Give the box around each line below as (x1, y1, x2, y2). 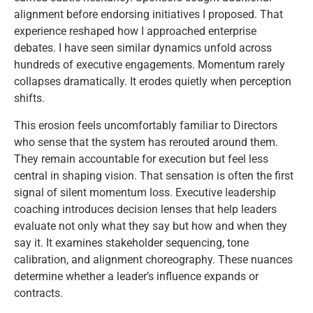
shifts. (14, 92, 45, 105)
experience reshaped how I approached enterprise (14, 24, 256, 38)
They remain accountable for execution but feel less (14, 152, 268, 166)
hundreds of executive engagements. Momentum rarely (14, 58, 285, 72)
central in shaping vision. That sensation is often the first (14, 168, 293, 182)
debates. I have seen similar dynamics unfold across (14, 41, 272, 55)
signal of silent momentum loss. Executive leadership (14, 185, 276, 199)
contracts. (14, 286, 63, 300)
